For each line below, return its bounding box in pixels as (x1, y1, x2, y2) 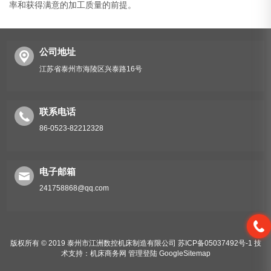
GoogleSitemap (158, 249, 211, 258)
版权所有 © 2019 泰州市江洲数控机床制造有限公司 (10, 238, 178, 247)
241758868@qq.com (39, 183, 109, 192)
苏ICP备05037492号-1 (177, 238, 252, 247)
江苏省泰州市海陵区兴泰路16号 (39, 64, 143, 73)
